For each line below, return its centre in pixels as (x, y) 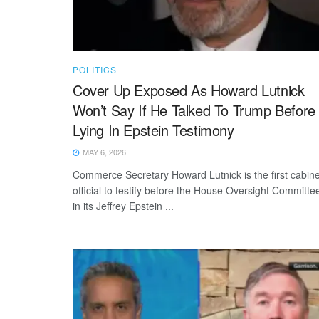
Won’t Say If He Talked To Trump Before (194, 110)
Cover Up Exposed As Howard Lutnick (189, 90)
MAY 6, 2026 (103, 151)
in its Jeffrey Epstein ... (123, 205)
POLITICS (95, 69)
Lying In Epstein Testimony (153, 130)
